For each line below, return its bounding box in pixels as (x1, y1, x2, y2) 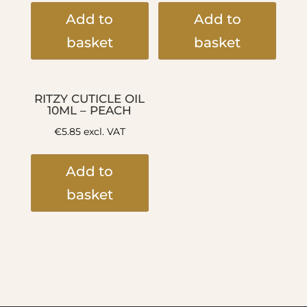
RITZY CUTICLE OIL (34, 92, 145, 106)
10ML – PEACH (47, 103, 132, 118)
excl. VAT (80, 125, 125, 138)
